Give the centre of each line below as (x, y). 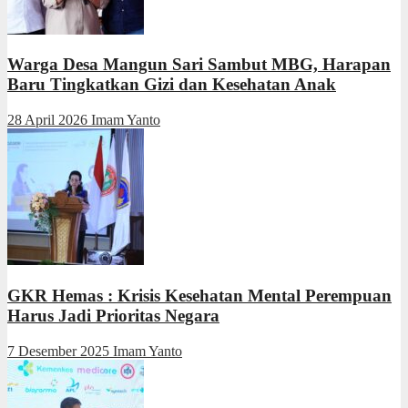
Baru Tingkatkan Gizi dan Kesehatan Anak (172, 85)
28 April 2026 (49, 120)
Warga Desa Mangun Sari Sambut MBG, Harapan (199, 65)
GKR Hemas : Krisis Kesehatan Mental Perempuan (199, 295)
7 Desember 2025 (60, 351)
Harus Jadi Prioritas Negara (113, 315)
